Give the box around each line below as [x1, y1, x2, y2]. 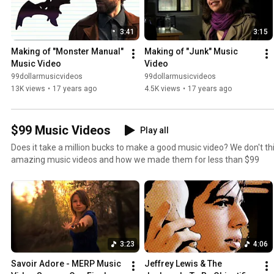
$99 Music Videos [11, 123, 111, 138]
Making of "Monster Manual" [11, 46, 124, 57]
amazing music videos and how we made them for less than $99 [11, 155, 259, 165]
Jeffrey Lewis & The [144, 259, 222, 269]
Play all [140, 125, 169, 136]
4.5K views [144, 84, 180, 94]
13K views [11, 84, 45, 94]
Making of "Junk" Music [144, 46, 238, 57]
